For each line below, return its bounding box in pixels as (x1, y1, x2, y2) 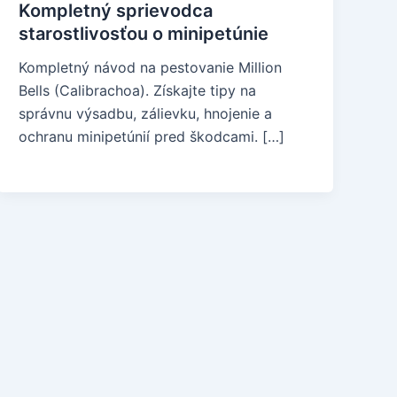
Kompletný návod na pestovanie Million (19, 58, 283, 76)
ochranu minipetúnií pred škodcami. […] (19, 128, 285, 145)
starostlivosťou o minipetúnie (19, 23, 269, 44)
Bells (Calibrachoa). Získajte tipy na (19, 82, 257, 99)
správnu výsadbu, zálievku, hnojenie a (19, 105, 273, 122)
